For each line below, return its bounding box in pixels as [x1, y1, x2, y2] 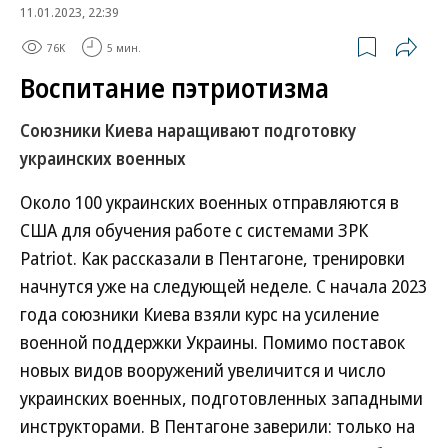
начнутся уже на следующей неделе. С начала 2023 [20, 274, 427, 298]
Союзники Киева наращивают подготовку [20, 119, 356, 142]
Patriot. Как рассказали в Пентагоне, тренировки [20, 246, 405, 270]
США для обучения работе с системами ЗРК [20, 218, 368, 242]
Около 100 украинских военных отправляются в [20, 190, 399, 214]
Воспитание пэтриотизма [20, 70, 329, 106]
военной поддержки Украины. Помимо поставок [20, 330, 405, 354]
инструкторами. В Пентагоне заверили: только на [20, 414, 415, 438]
